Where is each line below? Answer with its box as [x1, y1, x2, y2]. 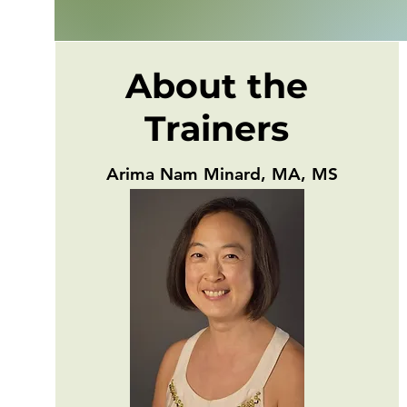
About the [125, 65, 309, 107]
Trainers [144, 107, 290, 150]
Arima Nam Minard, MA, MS [105, 164, 338, 184]
